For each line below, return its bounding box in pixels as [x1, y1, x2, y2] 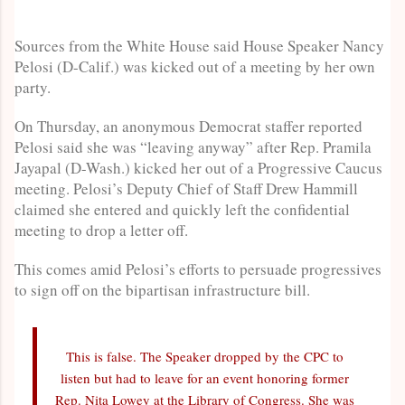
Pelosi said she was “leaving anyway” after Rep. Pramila [14, 136, 372, 157]
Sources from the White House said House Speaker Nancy [14, 34, 384, 56]
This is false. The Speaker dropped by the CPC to [66, 346, 344, 365]
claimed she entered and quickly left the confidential [14, 198, 350, 220]
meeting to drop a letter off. [14, 219, 188, 240]
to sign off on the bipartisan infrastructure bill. [14, 278, 310, 300]
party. [14, 76, 51, 98]
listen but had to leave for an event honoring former [61, 368, 349, 387]
